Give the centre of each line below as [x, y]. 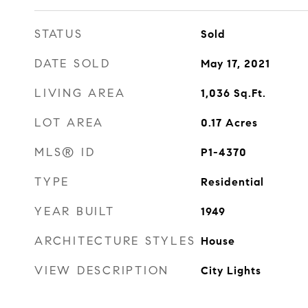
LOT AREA [69, 123]
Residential [232, 182]
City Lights [231, 271]
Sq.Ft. [250, 93]
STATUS [59, 34]
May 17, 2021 [235, 64]
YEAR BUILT [75, 211]
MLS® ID [65, 152]
